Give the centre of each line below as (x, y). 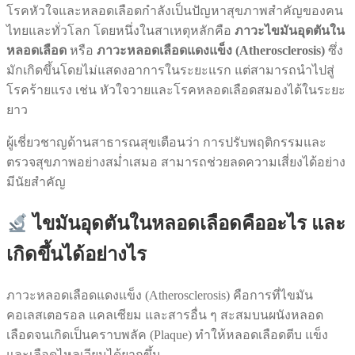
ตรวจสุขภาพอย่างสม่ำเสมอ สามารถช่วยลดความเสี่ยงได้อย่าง (176, 162)
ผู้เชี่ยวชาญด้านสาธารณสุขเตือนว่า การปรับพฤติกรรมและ (166, 143)
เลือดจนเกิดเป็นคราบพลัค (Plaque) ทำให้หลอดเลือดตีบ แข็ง (167, 335)
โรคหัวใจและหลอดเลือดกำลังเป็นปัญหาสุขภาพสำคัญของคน (175, 11)
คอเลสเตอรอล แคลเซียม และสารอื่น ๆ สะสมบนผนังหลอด (165, 315)
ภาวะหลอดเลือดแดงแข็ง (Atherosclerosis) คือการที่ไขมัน (160, 296)
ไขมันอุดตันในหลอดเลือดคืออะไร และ (187, 224)
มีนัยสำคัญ (36, 182)
